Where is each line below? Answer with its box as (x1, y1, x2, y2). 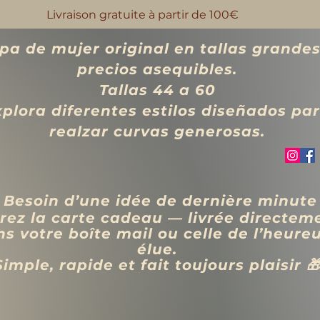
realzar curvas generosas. (49, 123, 265, 140)
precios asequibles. (77, 61, 237, 78)
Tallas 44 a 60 (99, 81, 216, 99)
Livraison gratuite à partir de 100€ (46, 8, 239, 21)
